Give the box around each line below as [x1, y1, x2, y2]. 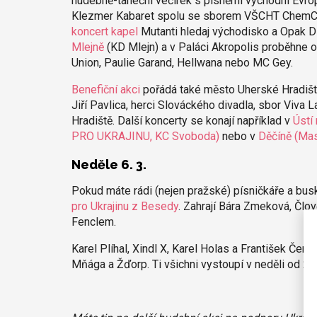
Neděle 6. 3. [71, 156, 146, 172]
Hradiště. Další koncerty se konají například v [71, 113, 293, 127]
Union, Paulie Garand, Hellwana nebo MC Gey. [71, 55, 293, 69]
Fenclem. [71, 215, 116, 229]
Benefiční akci [71, 82, 140, 96]
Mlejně [71, 40, 104, 54]
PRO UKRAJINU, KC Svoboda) [71, 129, 219, 143]
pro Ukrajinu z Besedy [71, 200, 178, 214]
